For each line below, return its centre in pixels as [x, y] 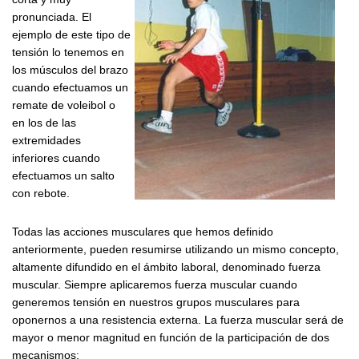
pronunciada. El [52, 17]
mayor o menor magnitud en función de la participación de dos [171, 338]
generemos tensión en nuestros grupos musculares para [156, 303]
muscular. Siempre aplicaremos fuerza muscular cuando [155, 285]
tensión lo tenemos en [68, 52]
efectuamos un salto [63, 175]
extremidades [46, 140]
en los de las [44, 123]
